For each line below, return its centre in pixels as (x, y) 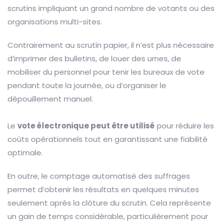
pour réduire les (184, 126)
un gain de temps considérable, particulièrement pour (108, 217)
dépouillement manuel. (50, 99)
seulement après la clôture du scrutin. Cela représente (109, 203)
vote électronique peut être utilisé (86, 126)
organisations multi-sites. (55, 22)
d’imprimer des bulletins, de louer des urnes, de (94, 59)
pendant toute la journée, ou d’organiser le (87, 86)
